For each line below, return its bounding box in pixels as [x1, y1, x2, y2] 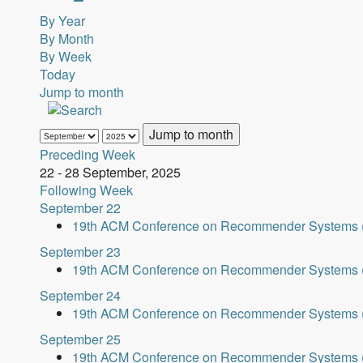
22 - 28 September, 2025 [39, 163, 181, 181]
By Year [39, 11, 85, 30]
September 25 [39, 330, 121, 348]
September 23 [39, 242, 121, 261]
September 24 [39, 286, 121, 305]
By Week [39, 47, 92, 66]
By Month [39, 29, 94, 48]
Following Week [39, 181, 133, 199]
